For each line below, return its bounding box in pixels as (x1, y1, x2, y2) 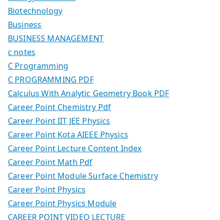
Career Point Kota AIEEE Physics (8, 129, 128, 140)
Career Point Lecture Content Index (8, 142, 142, 154)
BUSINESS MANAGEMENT (8, 32, 104, 44)
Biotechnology (8, 5, 63, 16)
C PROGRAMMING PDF (8, 74, 94, 85)
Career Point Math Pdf (8, 156, 93, 167)
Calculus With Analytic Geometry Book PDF (8, 87, 169, 99)
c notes (8, 46, 36, 57)
